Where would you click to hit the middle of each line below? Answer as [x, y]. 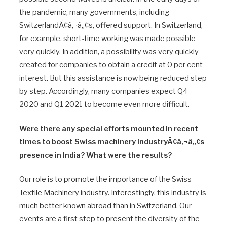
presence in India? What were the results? [96, 155]
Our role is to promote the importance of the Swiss [105, 180]
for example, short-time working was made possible [107, 39]
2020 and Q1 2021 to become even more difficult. [104, 105]
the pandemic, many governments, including [94, 12]
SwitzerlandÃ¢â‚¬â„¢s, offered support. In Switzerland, [111, 26]
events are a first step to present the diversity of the [109, 219]
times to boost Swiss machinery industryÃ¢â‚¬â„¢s [112, 142]
